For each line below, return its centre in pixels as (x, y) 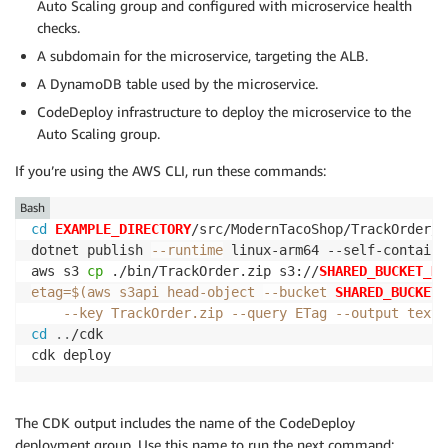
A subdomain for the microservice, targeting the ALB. (202, 56)
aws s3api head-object (175, 292)
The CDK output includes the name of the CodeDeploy (185, 423)
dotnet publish (91, 250)
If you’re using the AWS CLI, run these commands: (170, 171)
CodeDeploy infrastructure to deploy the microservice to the (224, 112)
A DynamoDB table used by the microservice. (177, 84)
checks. (58, 28)
